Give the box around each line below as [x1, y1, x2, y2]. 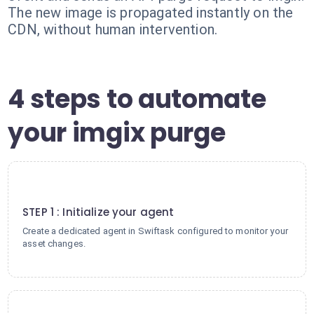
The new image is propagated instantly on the [8, 4, 294, 21]
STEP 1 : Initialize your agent [22, 205, 175, 219]
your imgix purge [8, 115, 226, 151]
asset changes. [22, 238, 86, 249]
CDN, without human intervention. [8, 21, 218, 38]
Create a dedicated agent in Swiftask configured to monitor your [22, 226, 288, 236]
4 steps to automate [8, 81, 266, 117]
